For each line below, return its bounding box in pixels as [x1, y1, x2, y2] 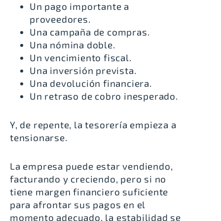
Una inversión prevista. [30, 65, 137, 76]
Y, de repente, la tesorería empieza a [10, 119, 177, 131]
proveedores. [30, 13, 91, 25]
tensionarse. [10, 132, 68, 144]
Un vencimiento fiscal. [30, 52, 132, 64]
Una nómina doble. [30, 39, 115, 51]
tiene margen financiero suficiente [10, 186, 169, 198]
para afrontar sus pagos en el [10, 199, 146, 211]
